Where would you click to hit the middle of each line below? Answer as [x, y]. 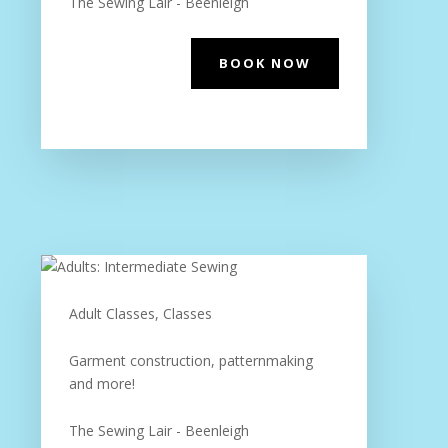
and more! [101, 383]
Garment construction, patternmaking [190, 360]
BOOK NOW [265, 63]
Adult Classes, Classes [140, 313]
